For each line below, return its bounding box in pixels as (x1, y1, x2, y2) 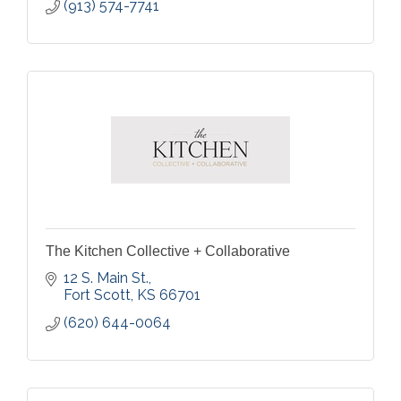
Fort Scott (64, 286, 131, 303)
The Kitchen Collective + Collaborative (46, 243, 290, 259)
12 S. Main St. (64, 269, 149, 286)
